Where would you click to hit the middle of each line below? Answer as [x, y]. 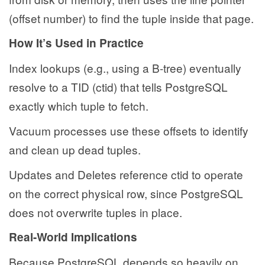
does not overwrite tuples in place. [96, 212]
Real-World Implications [73, 237]
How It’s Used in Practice [76, 43]
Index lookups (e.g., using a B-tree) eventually [125, 68]
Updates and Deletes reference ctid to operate [126, 174]
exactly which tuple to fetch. [79, 106]
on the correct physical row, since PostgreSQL [126, 193]
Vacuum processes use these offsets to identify [129, 131]
